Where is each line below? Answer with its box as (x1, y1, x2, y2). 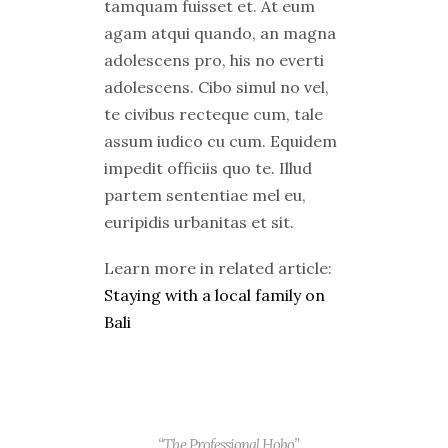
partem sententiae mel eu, (104, 185, 306, 205)
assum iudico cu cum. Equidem (104, 131, 337, 151)
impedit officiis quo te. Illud (104, 158, 312, 178)
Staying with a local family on (104, 285, 325, 305)
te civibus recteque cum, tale (104, 104, 323, 124)
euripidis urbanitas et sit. (104, 212, 294, 232)
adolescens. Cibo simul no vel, (104, 77, 329, 97)
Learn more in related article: (104, 258, 332, 278)
